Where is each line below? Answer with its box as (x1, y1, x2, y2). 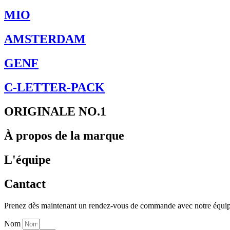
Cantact (4, 177, 46, 190)
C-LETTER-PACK (4, 81, 105, 94)
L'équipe (4, 152, 51, 166)
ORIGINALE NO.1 (4, 104, 106, 118)
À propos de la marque (4, 128, 124, 142)
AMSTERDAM (4, 32, 86, 46)
